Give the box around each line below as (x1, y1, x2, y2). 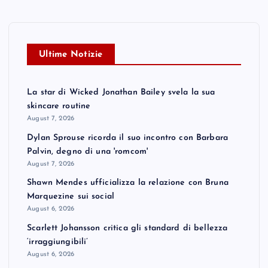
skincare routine (27, 102, 91, 111)
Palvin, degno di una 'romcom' (27, 147, 148, 156)
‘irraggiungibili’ (27, 237, 89, 246)
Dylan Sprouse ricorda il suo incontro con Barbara (27, 133, 228, 142)
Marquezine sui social (27, 192, 115, 202)
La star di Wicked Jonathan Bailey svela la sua (27, 88, 215, 98)
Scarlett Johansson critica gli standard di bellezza (27, 223, 228, 233)
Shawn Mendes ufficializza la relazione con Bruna (27, 178, 229, 188)
